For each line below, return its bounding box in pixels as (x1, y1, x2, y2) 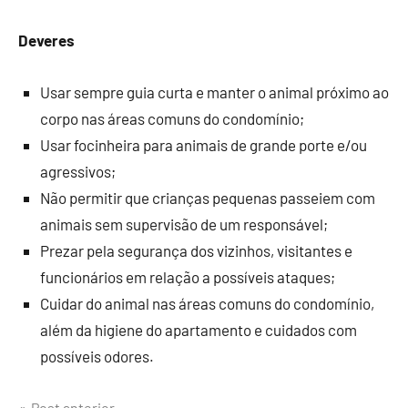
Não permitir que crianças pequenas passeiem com (40, 189, 375, 208)
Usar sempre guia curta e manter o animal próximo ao (40, 83, 389, 102)
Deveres (18, 31, 75, 50)
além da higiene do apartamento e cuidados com (40, 321, 357, 340)
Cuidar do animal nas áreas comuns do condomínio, (40, 294, 374, 313)
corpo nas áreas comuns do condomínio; (40, 109, 304, 128)
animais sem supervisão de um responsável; (40, 215, 328, 234)
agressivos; (40, 162, 116, 181)
